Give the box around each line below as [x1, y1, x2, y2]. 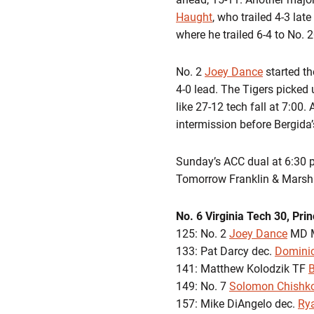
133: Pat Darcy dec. [176, 245, 275, 258]
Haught [176, 11, 212, 24]
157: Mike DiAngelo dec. [176, 297, 298, 310]
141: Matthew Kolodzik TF [176, 262, 308, 275]
